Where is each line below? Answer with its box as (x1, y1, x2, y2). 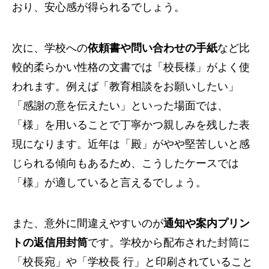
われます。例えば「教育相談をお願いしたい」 (12, 80, 239, 92)
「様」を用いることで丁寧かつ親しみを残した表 (12, 118, 250, 131)
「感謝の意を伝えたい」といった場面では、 (12, 99, 228, 112)
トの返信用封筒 (12, 236, 88, 249)
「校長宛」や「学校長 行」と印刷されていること (12, 255, 253, 268)
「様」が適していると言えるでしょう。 (12, 176, 207, 189)
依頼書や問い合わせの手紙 (88, 41, 217, 54)
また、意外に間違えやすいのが (12, 217, 163, 229)
